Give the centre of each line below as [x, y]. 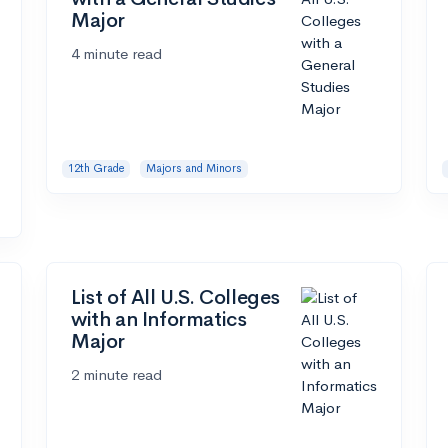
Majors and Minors [193, 168]
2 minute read [116, 375]
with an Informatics [159, 320]
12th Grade [96, 168]
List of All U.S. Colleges [176, 298]
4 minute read [116, 54]
